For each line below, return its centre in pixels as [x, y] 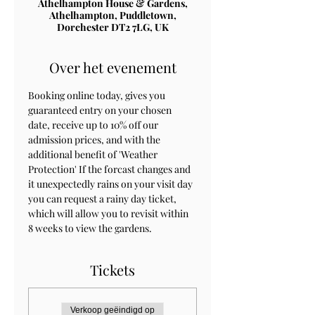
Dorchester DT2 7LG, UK [112, 27]
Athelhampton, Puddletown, [112, 15]
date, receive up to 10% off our [94, 124]
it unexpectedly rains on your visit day [111, 184]
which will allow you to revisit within [109, 213]
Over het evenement [112, 67]
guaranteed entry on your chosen [101, 110]
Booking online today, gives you [98, 95]
